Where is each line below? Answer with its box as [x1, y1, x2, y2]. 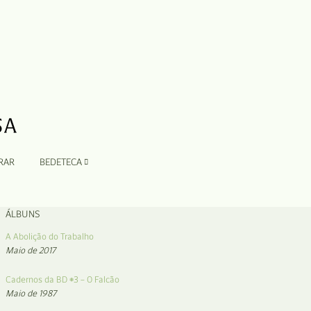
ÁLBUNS [6, 208, 40, 220]
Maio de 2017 [6, 245, 56, 255]
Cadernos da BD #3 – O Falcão [6, 274, 119, 285]
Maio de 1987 [6, 288, 56, 299]
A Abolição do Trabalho [6, 231, 94, 242]
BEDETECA [39, 156, 84, 168]
